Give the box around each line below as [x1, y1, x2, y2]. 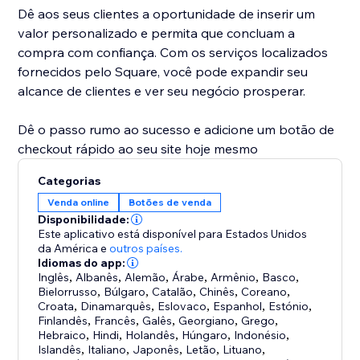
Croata [38, 299, 75, 314]
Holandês [125, 328, 176, 343]
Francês [94, 313, 137, 329]
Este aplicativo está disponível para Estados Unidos [38, 227, 308, 242]
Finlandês [38, 313, 88, 329]
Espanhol [213, 299, 263, 314]
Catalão [152, 284, 194, 300]
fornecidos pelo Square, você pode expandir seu [18, 63, 309, 80]
